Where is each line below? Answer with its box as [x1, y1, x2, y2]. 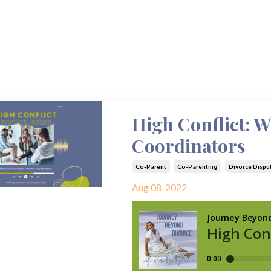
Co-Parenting [177, 163, 218, 171]
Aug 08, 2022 [131, 181, 187, 194]
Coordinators [131, 134, 246, 158]
